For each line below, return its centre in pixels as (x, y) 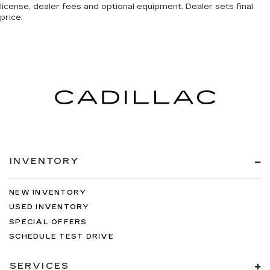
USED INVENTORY (49, 207)
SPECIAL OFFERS (48, 222)
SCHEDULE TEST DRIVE (61, 237)
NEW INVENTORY (48, 192)
